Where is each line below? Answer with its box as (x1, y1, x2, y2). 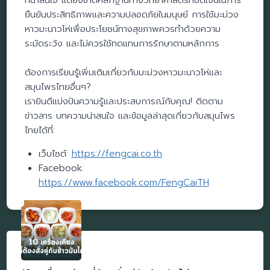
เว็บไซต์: (38, 147, 72, 161)
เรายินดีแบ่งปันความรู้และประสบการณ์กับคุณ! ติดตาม (25, 95, 224, 108)
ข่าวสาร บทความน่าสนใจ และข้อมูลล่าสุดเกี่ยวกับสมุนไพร (25, 109, 236, 123)
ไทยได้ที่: (25, 124, 55, 137)
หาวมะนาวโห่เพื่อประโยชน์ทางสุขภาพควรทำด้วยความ (25, 22, 221, 36)
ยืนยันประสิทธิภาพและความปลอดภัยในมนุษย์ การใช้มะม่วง (25, 8, 239, 22)
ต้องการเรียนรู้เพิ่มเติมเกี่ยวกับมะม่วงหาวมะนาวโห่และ (25, 66, 223, 80)
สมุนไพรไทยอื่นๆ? (25, 80, 92, 94)
